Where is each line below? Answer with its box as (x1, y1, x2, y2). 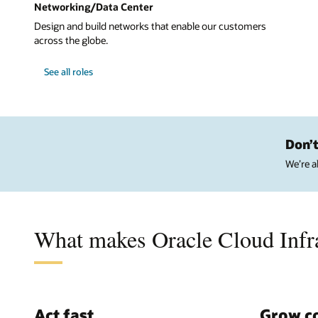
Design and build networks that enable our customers (34, 18, 266, 33)
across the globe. (34, 33, 108, 47)
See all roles (44, 66, 94, 78)
